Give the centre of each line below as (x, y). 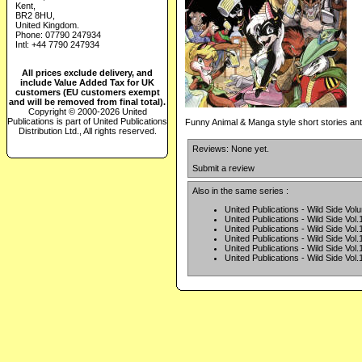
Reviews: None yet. (231, 149)
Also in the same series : (240, 191)
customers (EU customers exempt (87, 92)
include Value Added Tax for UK (87, 82)
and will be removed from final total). (87, 101)
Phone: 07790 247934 (58, 34)
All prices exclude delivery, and (87, 72)
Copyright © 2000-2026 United (87, 111)
